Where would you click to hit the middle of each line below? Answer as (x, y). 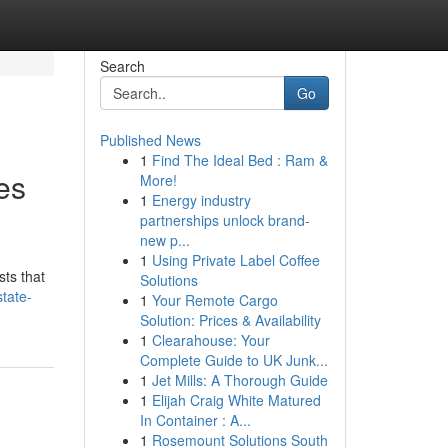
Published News (150, 140)
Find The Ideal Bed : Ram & (239, 160)
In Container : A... (195, 420)
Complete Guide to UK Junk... (233, 360)
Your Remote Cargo (214, 300)
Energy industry (201, 200)
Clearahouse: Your (210, 340)
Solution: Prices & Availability (230, 320)
